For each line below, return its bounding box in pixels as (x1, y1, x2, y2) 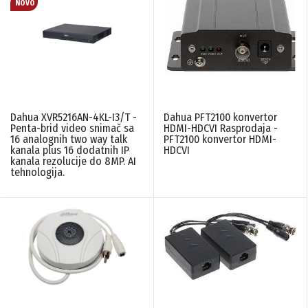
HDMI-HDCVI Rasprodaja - (164, 122, 278, 135)
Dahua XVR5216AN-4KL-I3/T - (10, 111, 137, 124)
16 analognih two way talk (10, 133, 127, 146)
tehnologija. (10, 166, 65, 179)
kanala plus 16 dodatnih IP (10, 144, 129, 157)
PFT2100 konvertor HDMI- (164, 133, 276, 146)
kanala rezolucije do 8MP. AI (10, 155, 136, 168)
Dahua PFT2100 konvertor (164, 111, 277, 124)
